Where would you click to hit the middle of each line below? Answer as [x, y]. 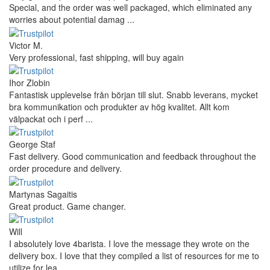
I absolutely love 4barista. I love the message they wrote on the [129, 243]
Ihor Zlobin [30, 82]
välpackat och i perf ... [51, 118]
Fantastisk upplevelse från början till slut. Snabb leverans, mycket [133, 94]
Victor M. [26, 45]
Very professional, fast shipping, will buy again [96, 57]
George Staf [32, 144]
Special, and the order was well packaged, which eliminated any [130, 8]
